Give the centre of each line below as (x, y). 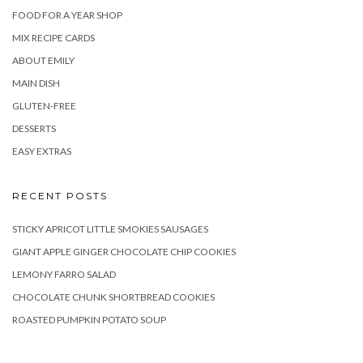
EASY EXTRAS (42, 151)
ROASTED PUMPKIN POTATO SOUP (89, 319)
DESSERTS (34, 128)
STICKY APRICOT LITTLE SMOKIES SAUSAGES (110, 228)
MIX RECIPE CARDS (53, 37)
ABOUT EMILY (43, 60)
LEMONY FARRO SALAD (64, 274)
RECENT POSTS (60, 195)
